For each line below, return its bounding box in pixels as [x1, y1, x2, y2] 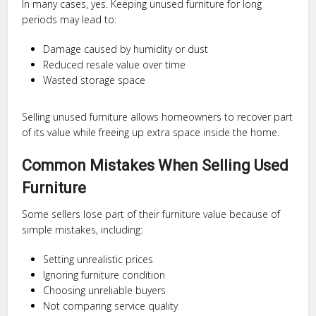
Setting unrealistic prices [43, 253, 154, 267]
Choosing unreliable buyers [43, 284, 166, 298]
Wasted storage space [43, 73, 146, 87]
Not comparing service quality [43, 299, 178, 313]
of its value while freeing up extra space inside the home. [22, 126, 280, 140]
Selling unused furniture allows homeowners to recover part [22, 110, 293, 124]
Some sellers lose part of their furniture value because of [22, 207, 281, 221]
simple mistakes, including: [22, 223, 143, 237]
